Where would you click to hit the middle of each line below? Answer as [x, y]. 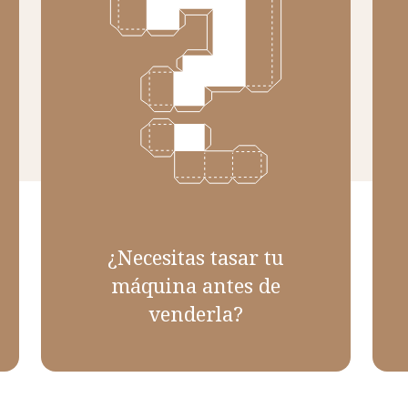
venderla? [195, 313]
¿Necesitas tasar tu [195, 256]
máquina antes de [195, 285]
